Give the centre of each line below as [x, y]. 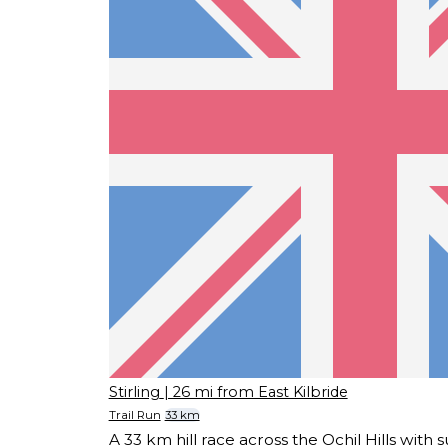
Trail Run [134, 414]
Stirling [134, 392]
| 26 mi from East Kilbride [255, 392]
